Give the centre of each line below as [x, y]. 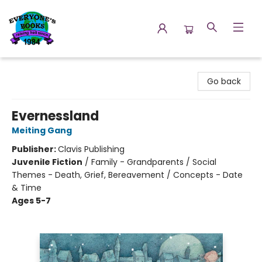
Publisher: [35, 149]
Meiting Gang [42, 130]
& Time [27, 188]
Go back [224, 81]
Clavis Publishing [91, 149]
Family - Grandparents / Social [154, 162]
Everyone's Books [43, 68]
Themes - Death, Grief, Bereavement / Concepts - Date [127, 175]
